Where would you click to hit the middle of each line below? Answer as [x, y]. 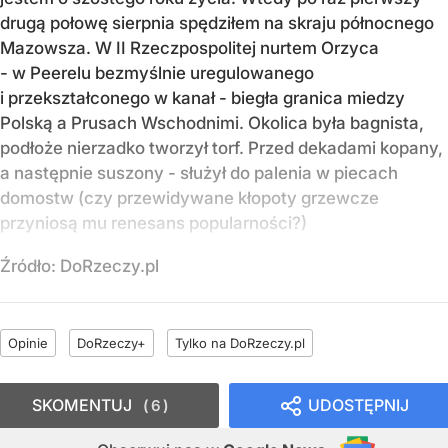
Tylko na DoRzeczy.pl [240, 343]
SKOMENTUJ [82, 405]
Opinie [28, 343]
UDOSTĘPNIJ [358, 405]
